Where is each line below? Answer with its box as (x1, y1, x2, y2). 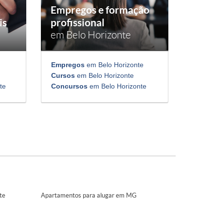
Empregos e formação (50, 4, 149, 16)
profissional (50, 17, 105, 29)
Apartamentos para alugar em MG (40, 192, 137, 200)
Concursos (51, 82, 88, 91)
